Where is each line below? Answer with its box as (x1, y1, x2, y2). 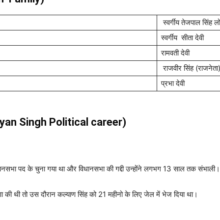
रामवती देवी (161, 48, 190, 57)
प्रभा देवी (161, 79, 185, 88)
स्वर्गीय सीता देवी (161, 33, 204, 42)
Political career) (47, 116, 126, 128)
